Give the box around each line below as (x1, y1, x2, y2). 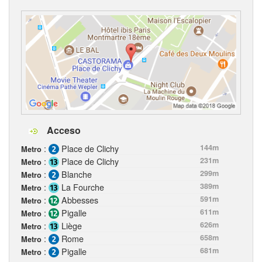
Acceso (44, 123, 81, 137)
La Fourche (59, 181, 104, 194)
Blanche (59, 168, 92, 181)
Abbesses (59, 194, 98, 206)
